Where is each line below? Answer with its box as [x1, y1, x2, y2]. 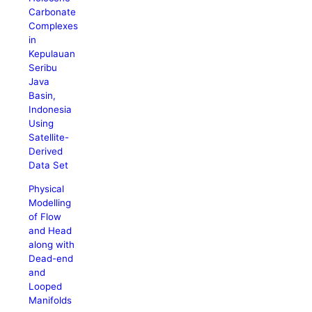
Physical [29, 182, 65, 194]
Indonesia [29, 104, 72, 116]
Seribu [29, 62, 58, 74]
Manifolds [29, 294, 72, 306]
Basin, [29, 90, 56, 102]
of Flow [29, 210, 62, 222]
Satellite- [29, 132, 70, 143]
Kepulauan [29, 48, 76, 60]
